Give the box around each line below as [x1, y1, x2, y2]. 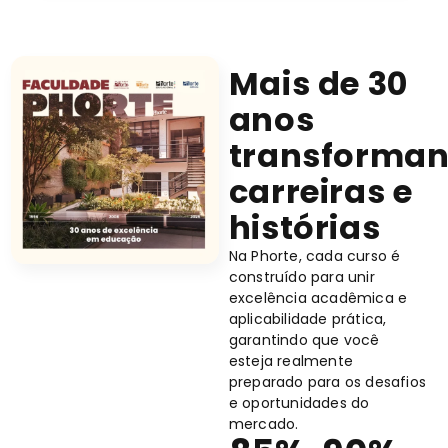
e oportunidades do [228, 393, 370, 414]
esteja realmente [228, 351, 354, 372]
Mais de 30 [228, 61, 408, 107]
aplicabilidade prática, [228, 309, 387, 330]
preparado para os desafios [228, 372, 427, 393]
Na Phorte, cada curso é [228, 246, 401, 267]
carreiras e [228, 169, 413, 215]
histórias [228, 205, 381, 251]
